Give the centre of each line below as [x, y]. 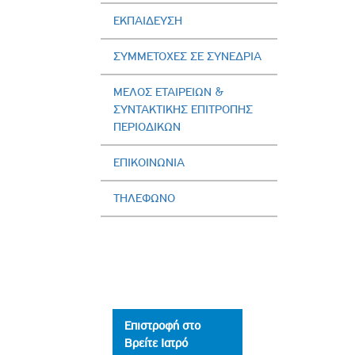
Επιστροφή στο [162, 325]
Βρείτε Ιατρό [156, 343]
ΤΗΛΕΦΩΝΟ [144, 198]
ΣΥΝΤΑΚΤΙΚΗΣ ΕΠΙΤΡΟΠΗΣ [183, 109]
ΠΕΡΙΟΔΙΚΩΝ [147, 126]
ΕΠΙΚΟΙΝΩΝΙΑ [149, 162]
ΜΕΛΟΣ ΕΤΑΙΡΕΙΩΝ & [169, 92]
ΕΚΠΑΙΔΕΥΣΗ [148, 20]
